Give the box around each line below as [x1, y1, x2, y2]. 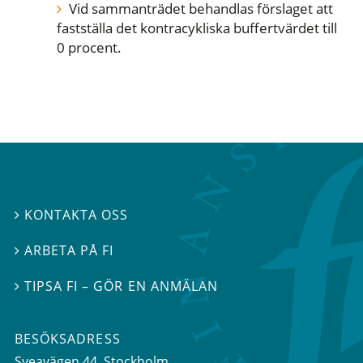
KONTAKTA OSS [24, 205, 129, 224]
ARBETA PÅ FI [24, 241, 114, 260]
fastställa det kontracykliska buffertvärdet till [57, 19, 338, 38]
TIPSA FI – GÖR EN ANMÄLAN [24, 277, 218, 296]
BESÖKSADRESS [15, 330, 121, 348]
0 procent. [57, 38, 122, 58]
